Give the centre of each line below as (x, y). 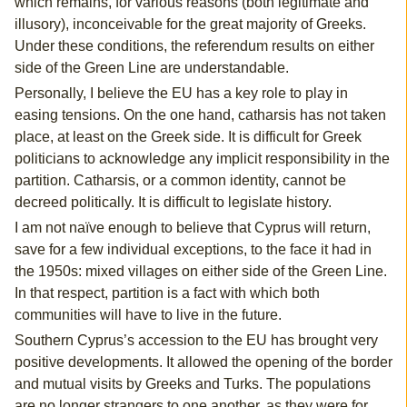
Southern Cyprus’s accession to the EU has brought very (196, 341)
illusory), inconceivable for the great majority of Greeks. (190, 25)
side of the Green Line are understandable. (151, 68)
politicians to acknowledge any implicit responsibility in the (202, 159)
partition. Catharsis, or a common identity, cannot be (180, 181)
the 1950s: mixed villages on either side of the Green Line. (200, 272)
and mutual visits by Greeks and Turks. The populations (192, 384)
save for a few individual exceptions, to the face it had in (193, 250)
